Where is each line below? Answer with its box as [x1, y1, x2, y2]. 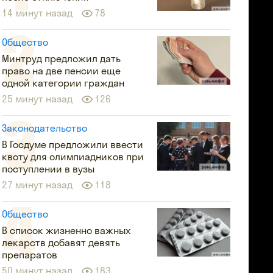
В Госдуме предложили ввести [2, 138, 144, 151]
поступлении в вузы [2, 163, 95, 175]
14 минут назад [2, 7, 73, 19]
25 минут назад [2, 93, 73, 105]
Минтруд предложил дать [2, 52, 121, 65]
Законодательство [2, 122, 88, 134]
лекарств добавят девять [2, 236, 121, 249]
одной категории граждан [2, 77, 125, 89]
